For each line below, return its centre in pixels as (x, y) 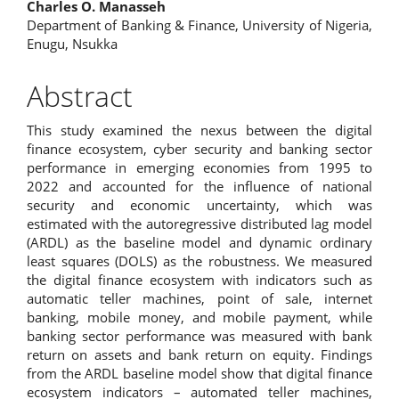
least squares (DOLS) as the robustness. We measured (199, 261)
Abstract (80, 96)
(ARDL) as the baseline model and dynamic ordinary (199, 242)
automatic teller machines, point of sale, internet (199, 298)
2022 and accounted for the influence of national (199, 186)
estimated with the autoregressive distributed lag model (199, 223)
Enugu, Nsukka (72, 44)
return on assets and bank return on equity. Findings (199, 354)
